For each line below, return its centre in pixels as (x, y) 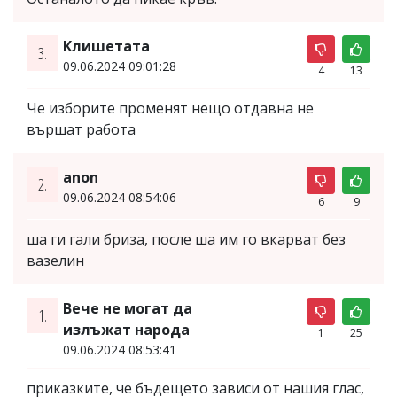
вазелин (55, 260)
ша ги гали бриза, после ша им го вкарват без (186, 239)
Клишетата (106, 46)
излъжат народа (126, 329)
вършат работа (81, 129)
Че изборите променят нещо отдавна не (170, 108)
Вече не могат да (127, 308)
